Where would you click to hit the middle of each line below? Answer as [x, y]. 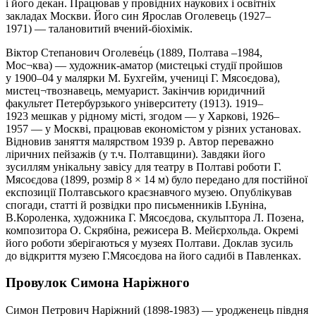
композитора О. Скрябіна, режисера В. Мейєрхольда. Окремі [152, 230]
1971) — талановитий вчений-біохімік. [99, 28]
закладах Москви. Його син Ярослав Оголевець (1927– [138, 16]
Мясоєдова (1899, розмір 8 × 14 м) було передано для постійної [157, 179]
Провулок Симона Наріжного [98, 283]
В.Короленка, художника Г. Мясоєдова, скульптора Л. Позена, [155, 217]
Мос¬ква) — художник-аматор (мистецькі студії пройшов [144, 65]
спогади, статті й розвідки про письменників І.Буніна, [136, 205]
